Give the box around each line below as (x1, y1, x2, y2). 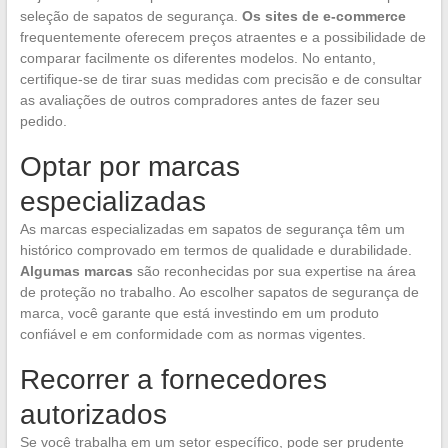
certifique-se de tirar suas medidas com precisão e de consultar (19, 70, 422, 87)
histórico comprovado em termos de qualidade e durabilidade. (19, 241, 412, 258)
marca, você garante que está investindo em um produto (19, 304, 379, 321)
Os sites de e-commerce (241, 7, 406, 24)
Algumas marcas (19, 262, 133, 279)
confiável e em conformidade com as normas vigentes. (19, 325, 366, 342)
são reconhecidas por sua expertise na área (132, 262, 416, 279)
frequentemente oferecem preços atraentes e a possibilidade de (19, 28, 426, 45)
